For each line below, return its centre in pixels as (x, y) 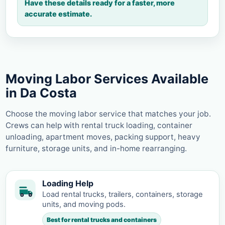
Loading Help (68, 184)
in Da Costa (41, 93)
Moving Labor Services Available (107, 79)
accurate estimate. (58, 14)
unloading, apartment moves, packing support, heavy (103, 137)
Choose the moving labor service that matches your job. (108, 114)
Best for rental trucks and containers (102, 220)
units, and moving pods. (84, 205)
